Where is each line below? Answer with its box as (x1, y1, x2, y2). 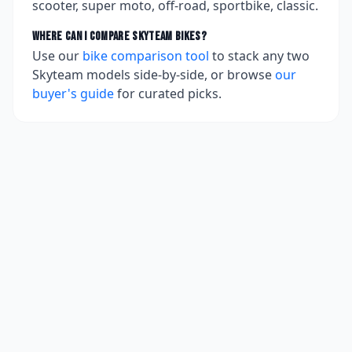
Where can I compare (32, 29, 133, 44)
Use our (32, 47, 79, 64)
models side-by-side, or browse (83, 66, 272, 83)
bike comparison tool (82, 47, 209, 64)
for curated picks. (117, 85, 222, 102)
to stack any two (212, 47, 310, 64)
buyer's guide (32, 85, 114, 102)
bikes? (172, 29, 207, 44)
